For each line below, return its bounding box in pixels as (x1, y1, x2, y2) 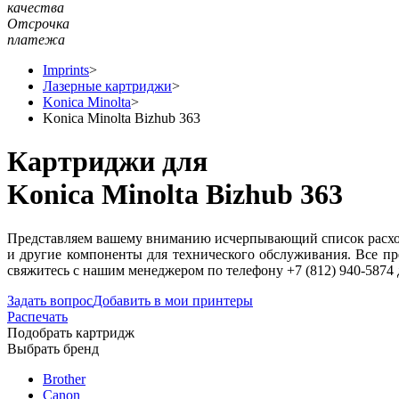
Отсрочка (7, 16, 69, 31)
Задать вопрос (7, 292, 93, 308)
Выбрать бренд (7, 340, 99, 356)
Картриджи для (7, 145, 208, 178)
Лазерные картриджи (43, 78, 172, 94)
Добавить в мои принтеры (93, 292, 253, 308)
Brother (43, 370, 85, 387)
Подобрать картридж (7, 324, 134, 340)
